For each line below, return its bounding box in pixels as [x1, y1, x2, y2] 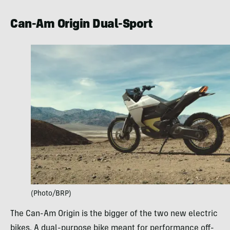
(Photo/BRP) [31, 190, 71, 198]
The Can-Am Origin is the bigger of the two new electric [10, 209, 218, 218]
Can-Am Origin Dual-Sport [10, 18, 153, 31]
